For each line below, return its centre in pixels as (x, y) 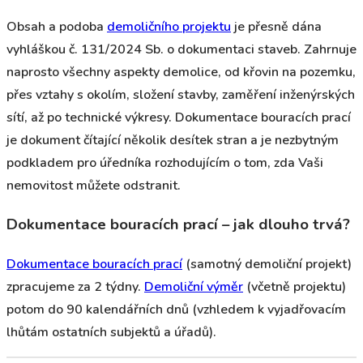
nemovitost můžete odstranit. (94, 185)
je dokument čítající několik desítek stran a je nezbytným (173, 140)
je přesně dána (276, 26)
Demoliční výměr (194, 287)
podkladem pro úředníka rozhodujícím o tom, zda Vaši (165, 162)
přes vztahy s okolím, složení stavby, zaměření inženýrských (181, 94)
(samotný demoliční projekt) (267, 265)
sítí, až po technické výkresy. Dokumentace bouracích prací (179, 117)
